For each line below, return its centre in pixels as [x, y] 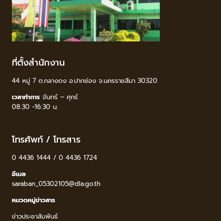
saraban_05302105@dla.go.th [56, 184]
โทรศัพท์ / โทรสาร [46, 140]
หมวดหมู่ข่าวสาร [34, 200]
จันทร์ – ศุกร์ [59, 97]
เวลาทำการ [26, 97]
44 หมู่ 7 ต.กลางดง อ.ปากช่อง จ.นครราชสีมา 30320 [85, 81]
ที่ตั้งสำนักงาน [38, 63]
